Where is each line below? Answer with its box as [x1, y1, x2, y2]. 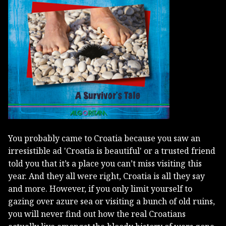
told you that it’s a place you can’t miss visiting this [8, 158, 202, 169]
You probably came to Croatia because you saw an [8, 133, 200, 144]
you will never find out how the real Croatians [8, 208, 186, 220]
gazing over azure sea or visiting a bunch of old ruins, [8, 196, 215, 207]
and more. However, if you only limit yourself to [8, 183, 192, 195]
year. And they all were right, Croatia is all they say [8, 171, 205, 182]
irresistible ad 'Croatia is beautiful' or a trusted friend [8, 145, 215, 157]
